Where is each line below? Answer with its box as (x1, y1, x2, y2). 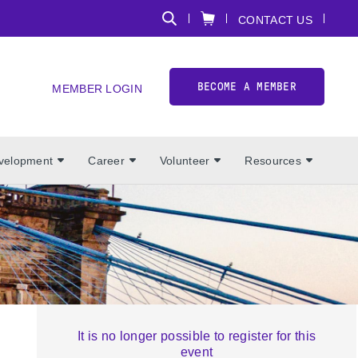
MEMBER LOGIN (52, 82, 142, 95)
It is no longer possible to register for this (77, 329, 316, 343)
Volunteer (159, 153, 210, 167)
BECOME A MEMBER (197, 81, 296, 93)
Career (88, 153, 125, 167)
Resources (245, 153, 301, 167)
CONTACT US (238, 14, 312, 26)
